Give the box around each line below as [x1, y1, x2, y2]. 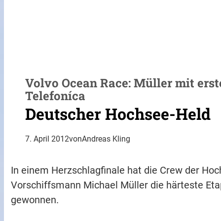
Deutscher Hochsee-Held [25, 103, 211, 124]
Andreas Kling [82, 134, 131, 144]
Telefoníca [25, 88, 86, 104]
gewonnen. [11, 193, 59, 206]
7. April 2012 [25, 134, 70, 144]
